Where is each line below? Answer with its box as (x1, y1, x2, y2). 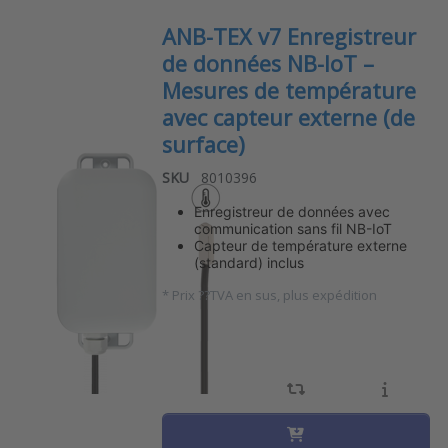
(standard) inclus (193, 254, 304, 272)
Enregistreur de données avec (193, 203, 390, 221)
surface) (161, 129, 245, 159)
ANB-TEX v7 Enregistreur (161, 21, 416, 51)
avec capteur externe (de (161, 102, 415, 132)
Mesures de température (161, 75, 416, 105)
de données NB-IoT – (161, 48, 374, 78)
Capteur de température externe (193, 237, 407, 255)
